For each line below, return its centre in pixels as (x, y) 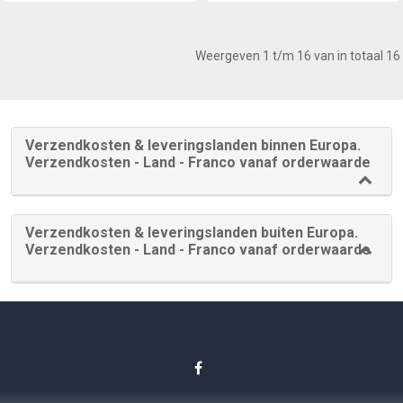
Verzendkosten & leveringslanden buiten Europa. (192, 233)
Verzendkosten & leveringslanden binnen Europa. (193, 146)
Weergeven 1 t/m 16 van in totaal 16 (298, 56)
